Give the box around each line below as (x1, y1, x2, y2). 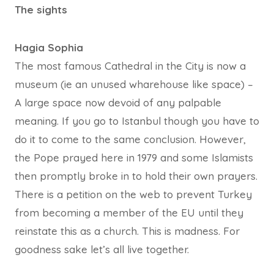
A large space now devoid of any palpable (15, 95, 221, 109)
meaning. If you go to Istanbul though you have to (15, 114, 259, 127)
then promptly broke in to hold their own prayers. (15, 169, 257, 182)
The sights (15, 2, 67, 16)
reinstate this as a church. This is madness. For (15, 224, 240, 237)
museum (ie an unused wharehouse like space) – (15, 77, 253, 91)
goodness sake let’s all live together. (15, 242, 189, 256)
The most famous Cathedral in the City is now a (15, 59, 246, 72)
